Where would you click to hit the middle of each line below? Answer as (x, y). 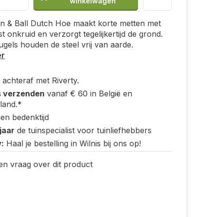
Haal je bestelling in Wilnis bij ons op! (72, 143)
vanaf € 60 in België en (88, 93)
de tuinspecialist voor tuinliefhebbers (83, 130)
